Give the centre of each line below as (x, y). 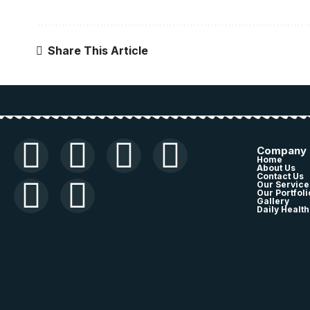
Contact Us (280, 176)
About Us (276, 168)
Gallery (273, 201)
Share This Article (98, 50)
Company (281, 151)
